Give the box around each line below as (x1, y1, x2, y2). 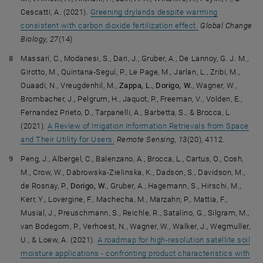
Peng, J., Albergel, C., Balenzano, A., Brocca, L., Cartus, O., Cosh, (21, 154, 244, 163)
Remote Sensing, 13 (116, 135, 187, 144)
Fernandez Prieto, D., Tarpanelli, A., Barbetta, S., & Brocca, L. (21, 108, 232, 117)
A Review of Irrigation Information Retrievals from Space (48, 122, 249, 130)
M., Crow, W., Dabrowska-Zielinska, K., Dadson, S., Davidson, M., (21, 168, 245, 177)
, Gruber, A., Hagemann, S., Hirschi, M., (106, 181, 241, 190)
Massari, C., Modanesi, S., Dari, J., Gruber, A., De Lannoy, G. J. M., (21, 54, 249, 63)
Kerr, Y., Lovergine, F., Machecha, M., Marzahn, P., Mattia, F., (21, 195, 228, 204)
